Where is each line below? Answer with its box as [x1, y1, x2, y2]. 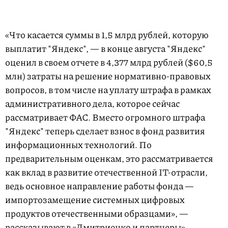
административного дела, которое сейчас [5, 97, 180, 110]
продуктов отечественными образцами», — [5, 207, 188, 220]
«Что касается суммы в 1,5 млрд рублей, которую [5, 28, 209, 41]
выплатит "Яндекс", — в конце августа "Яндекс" [5, 42, 206, 55]
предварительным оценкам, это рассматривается [5, 152, 213, 165]
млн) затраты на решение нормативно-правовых [5, 69, 211, 82]
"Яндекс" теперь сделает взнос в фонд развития [5, 124, 205, 137]
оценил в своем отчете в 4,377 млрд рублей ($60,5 [5, 55, 213, 69]
